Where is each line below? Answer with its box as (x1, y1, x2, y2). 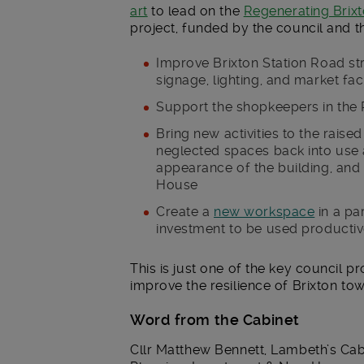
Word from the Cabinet (130, 311, 300, 329)
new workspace (214, 203, 315, 219)
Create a (156, 203, 214, 219)
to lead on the (147, 3, 244, 19)
